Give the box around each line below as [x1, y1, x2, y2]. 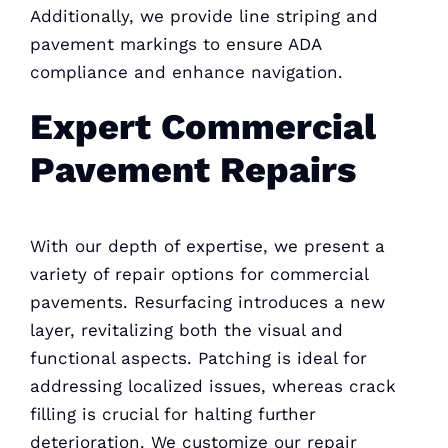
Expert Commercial [29, 106, 376, 149]
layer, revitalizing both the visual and [29, 319, 343, 340]
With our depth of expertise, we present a [29, 235, 385, 256]
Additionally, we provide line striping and [29, 6, 378, 27]
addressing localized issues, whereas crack [29, 375, 396, 396]
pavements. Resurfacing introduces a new [29, 291, 385, 312]
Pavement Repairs [29, 149, 356, 192]
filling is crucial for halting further [29, 403, 316, 424]
